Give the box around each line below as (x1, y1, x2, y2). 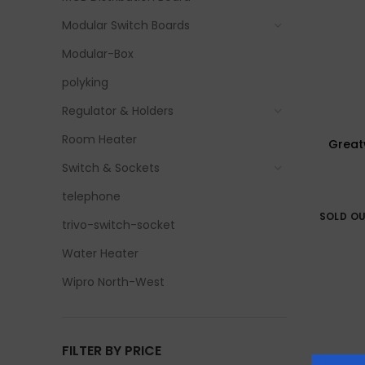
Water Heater (62, 245, 139, 262)
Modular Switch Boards (62, 17, 190, 33)
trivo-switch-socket (62, 217, 175, 233)
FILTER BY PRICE (62, 341, 161, 360)
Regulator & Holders (62, 103, 174, 119)
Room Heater (62, 131, 137, 147)
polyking (62, 74, 108, 90)
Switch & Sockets (62, 160, 160, 176)
